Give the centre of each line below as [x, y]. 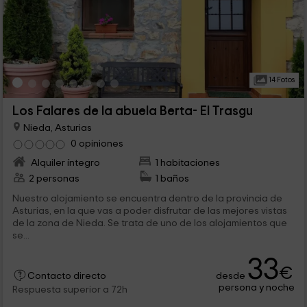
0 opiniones [97, 143]
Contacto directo [66, 276]
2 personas [54, 178]
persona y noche [257, 287]
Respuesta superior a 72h [70, 290]
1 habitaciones [188, 162]
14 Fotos [281, 79]
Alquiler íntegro [64, 162]
